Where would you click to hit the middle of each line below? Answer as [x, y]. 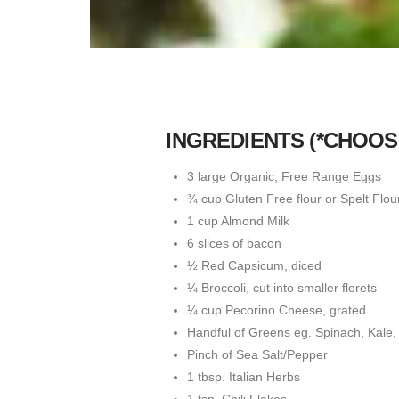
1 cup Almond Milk [238, 221]
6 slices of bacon [234, 244]
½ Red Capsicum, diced [254, 266]
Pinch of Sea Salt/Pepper [257, 355]
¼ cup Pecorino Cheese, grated [276, 310]
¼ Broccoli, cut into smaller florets [281, 288]
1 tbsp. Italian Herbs [243, 377]
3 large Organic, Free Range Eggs [284, 177]
